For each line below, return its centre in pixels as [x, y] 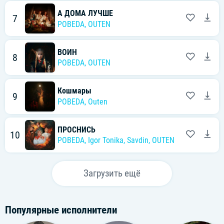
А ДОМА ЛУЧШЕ [85, 13]
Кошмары [74, 91]
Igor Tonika [106, 140]
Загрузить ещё [112, 173]
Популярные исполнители [61, 210]
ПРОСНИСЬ [76, 129]
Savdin [138, 140]
